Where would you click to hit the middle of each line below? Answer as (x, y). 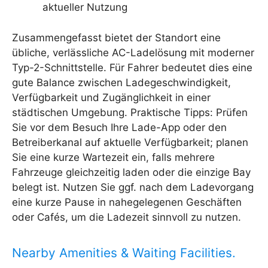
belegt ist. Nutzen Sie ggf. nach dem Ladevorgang (133, 187)
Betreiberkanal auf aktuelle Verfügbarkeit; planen (130, 142)
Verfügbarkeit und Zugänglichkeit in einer (111, 97)
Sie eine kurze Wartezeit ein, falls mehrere (113, 157)
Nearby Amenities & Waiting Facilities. (124, 252)
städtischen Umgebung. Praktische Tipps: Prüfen (130, 112)
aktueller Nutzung (85, 7)
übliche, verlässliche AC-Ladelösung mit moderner (133, 52)
